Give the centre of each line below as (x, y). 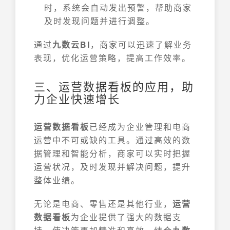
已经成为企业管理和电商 (140, 127)
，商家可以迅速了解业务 (141, 44)
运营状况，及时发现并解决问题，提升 (112, 167)
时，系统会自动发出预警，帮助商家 (118, 7)
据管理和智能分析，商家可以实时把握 (112, 153)
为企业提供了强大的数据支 (126, 217)
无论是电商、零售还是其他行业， (103, 204)
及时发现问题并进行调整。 (100, 21)
